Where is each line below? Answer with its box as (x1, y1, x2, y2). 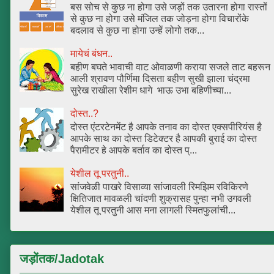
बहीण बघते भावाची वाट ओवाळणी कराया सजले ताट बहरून (70, 62, 271, 73)
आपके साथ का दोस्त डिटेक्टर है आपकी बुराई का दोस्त (70, 133, 257, 144)
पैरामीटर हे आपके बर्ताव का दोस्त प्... (70, 145, 198, 156)
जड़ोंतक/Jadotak (20, 252, 104, 265)
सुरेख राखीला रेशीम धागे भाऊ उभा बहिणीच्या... (70, 85, 232, 96)
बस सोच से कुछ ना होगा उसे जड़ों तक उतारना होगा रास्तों (70, 2, 268, 13)
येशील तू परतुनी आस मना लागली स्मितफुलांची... (70, 205, 236, 216)
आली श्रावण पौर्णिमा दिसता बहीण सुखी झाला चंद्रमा (70, 73, 251, 84)
